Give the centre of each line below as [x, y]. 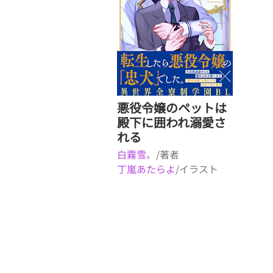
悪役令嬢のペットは [172, 108]
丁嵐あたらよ [146, 169]
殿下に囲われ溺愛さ [172, 122]
